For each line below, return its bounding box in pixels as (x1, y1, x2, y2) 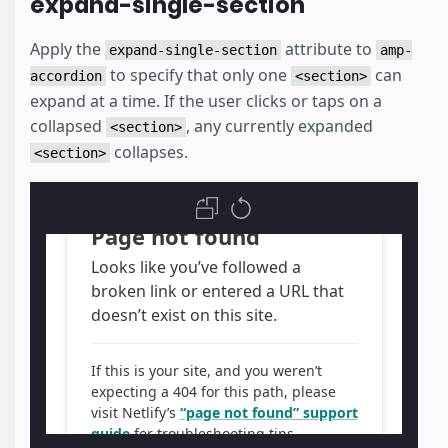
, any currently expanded (186, 115, 373, 138)
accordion (30, 68, 102, 85)
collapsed (30, 115, 106, 138)
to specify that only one (106, 64, 291, 87)
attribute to (281, 38, 376, 61)
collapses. (110, 141, 188, 164)
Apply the (30, 38, 105, 61)
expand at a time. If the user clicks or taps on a (30, 90, 382, 113)
